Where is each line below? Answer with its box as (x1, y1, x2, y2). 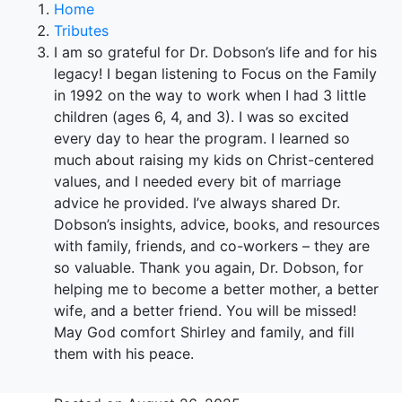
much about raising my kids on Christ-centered (54, 150, 374, 169)
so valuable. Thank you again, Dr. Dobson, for (54, 258, 363, 276)
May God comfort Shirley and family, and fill (54, 322, 354, 341)
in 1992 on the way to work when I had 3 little (54, 85, 366, 104)
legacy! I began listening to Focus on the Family (54, 64, 377, 83)
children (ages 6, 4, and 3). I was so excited (54, 107, 349, 126)
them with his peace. (54, 344, 194, 363)
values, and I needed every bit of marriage (54, 171, 341, 190)
